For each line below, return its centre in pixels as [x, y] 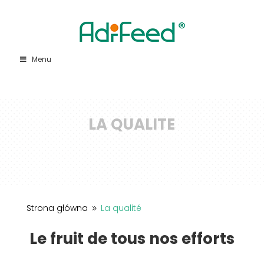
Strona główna [57, 208]
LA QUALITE [132, 124]
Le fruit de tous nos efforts [132, 239]
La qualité [121, 208]
